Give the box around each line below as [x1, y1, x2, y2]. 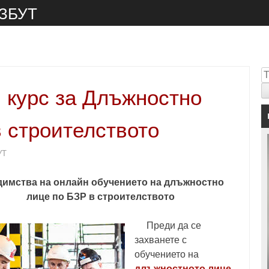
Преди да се [134, 220, 201, 231]
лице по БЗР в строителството [26, 192, 175, 202]
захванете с [134, 235, 187, 245]
